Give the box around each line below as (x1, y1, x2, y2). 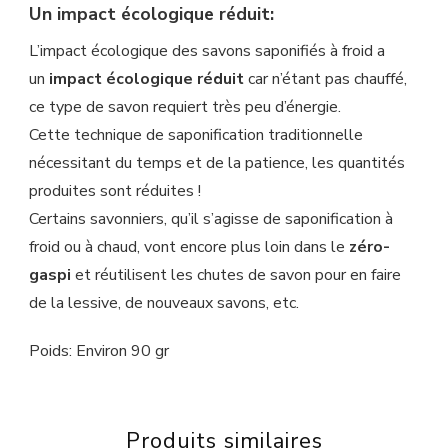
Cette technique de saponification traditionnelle (29, 123, 363, 146)
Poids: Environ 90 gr (29, 339, 169, 362)
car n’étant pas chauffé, (244, 67, 407, 90)
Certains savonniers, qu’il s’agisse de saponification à (29, 207, 393, 230)
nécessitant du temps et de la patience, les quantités (29, 151, 405, 174)
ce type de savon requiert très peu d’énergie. (29, 95, 341, 118)
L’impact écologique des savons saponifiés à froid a (29, 39, 385, 62)
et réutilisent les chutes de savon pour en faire (71, 263, 401, 286)
